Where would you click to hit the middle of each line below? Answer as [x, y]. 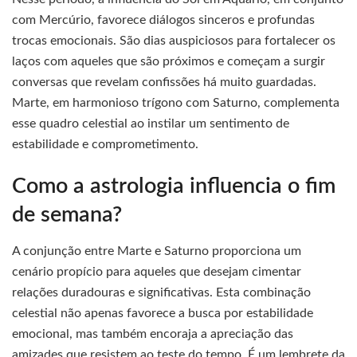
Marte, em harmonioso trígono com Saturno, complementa [176, 102]
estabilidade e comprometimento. [105, 144]
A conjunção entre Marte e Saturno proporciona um [157, 251]
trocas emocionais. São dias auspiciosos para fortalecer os [174, 40]
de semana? [67, 215]
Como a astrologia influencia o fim [174, 186]
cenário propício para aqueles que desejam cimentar [157, 272]
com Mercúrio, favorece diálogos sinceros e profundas [163, 20]
